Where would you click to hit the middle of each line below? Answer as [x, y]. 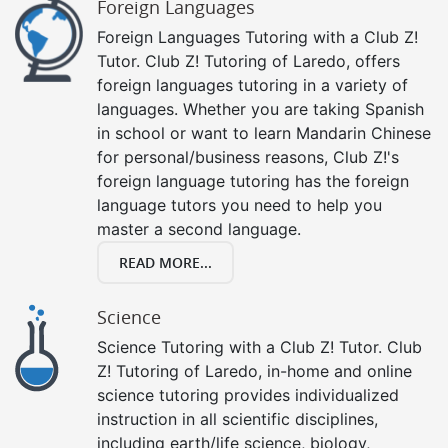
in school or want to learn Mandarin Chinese [264, 132]
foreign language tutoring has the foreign [253, 180]
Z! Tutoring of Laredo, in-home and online [254, 370]
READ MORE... [165, 262]
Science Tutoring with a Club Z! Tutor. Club [259, 346]
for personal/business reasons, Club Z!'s [248, 156]
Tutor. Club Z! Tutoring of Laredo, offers [248, 60]
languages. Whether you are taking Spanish [260, 108]
